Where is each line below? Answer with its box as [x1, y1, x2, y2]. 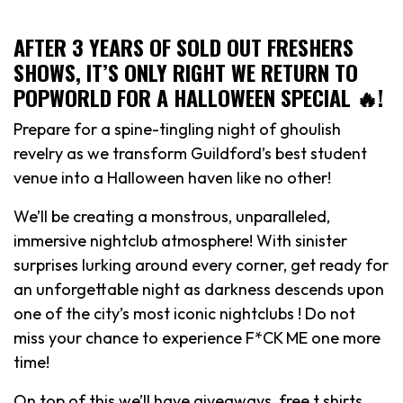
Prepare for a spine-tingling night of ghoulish [13, 118, 341, 139]
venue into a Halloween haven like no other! [13, 166, 331, 188]
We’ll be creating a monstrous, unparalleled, [13, 205, 330, 227]
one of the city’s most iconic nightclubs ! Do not [13, 302, 355, 324]
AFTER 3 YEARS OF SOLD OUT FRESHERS [13, 30, 354, 63]
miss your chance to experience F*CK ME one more [13, 327, 381, 348]
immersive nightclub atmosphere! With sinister [13, 229, 347, 251]
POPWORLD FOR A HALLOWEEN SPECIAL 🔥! [13, 80, 383, 113]
